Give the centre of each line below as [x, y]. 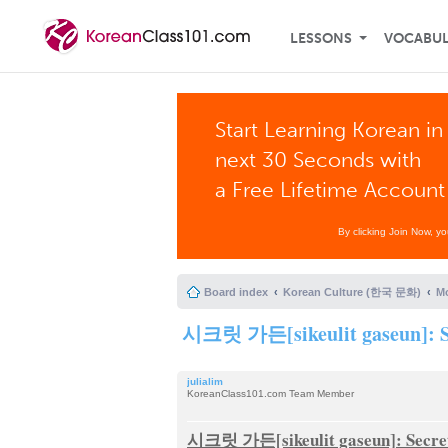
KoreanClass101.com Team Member [270, 393]
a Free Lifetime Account [330, 189]
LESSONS [321, 38]
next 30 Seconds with [318, 159]
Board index [236, 292]
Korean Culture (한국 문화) [352, 292]
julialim [205, 381]
